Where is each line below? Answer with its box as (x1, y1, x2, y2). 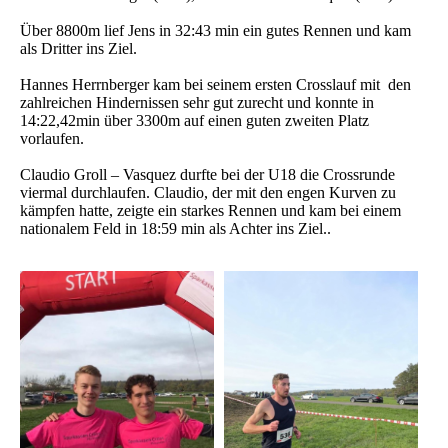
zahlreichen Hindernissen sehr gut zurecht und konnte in (20, 94, 374, 111)
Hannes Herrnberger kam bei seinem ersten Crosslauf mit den (20, 76, 411, 93)
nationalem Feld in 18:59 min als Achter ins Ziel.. (20, 220, 331, 237)
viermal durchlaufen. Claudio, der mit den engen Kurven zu (20, 184, 396, 201)
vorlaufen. (20, 130, 84, 147)
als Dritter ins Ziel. (20, 40, 137, 57)
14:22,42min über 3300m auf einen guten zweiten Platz (20, 112, 369, 129)
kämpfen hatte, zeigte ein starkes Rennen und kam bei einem (20, 202, 401, 219)
